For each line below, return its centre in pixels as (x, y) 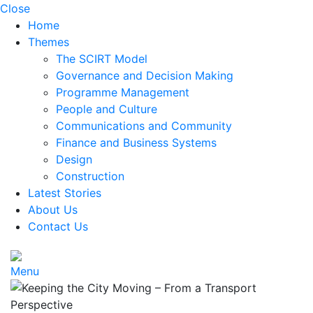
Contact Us (58, 226)
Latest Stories (65, 193)
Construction (90, 176)
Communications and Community (144, 126)
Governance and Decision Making (145, 75)
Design (74, 159)
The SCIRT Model (102, 59)
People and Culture (107, 109)
